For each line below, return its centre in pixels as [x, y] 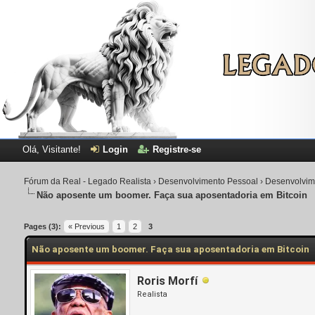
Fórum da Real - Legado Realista [88, 181]
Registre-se [176, 149]
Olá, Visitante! [53, 149]
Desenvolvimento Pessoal [208, 181]
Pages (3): [43, 226]
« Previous [87, 226]
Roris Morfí [168, 281]
